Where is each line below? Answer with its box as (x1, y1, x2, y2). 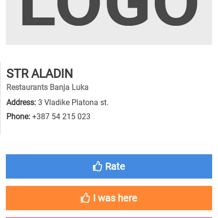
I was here (91, 192, 137, 204)
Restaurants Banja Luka (6, 83, 89, 92)
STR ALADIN (6, 67, 73, 81)
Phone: (6, 112, 30, 121)
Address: (6, 98, 36, 107)
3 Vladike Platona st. (36, 98, 109, 107)
